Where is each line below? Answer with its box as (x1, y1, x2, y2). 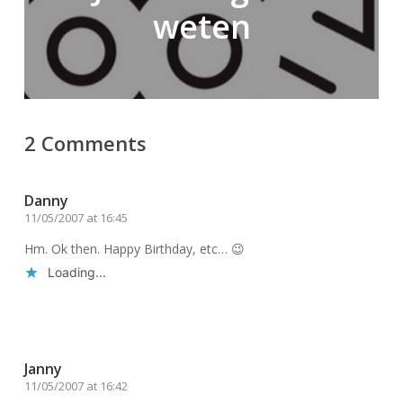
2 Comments (23, 129, 147, 157)
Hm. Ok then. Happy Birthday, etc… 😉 (23, 239, 245, 257)
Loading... (47, 264, 106, 280)
